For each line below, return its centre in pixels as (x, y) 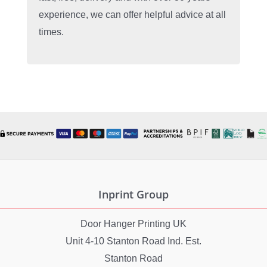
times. (51, 32)
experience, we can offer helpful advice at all (132, 15)
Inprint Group (133, 195)
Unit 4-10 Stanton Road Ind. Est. (133, 241)
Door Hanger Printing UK (133, 224)
